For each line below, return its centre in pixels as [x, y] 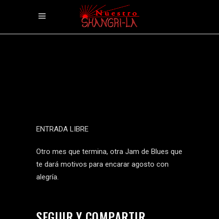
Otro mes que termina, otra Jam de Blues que [109, 152]
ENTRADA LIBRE [62, 129]
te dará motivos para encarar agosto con [102, 164]
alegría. [47, 177]
